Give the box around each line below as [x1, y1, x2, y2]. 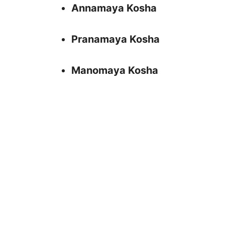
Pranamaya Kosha [71, 33, 160, 46]
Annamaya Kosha [71, 2, 157, 15]
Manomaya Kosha [71, 64, 158, 77]
